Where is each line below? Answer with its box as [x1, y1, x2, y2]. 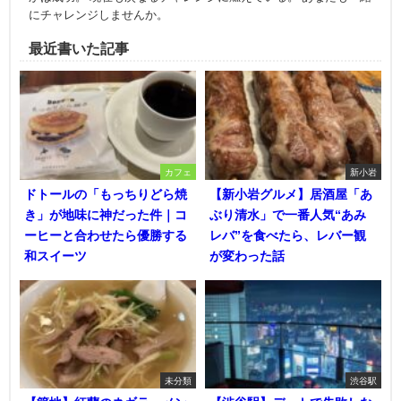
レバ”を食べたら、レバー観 [209, 228, 366, 242]
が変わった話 [209, 249, 285, 262]
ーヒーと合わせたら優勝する [24, 228, 187, 242]
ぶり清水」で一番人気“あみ [209, 208, 366, 221]
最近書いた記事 [29, 40, 129, 55]
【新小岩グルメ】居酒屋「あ [209, 187, 372, 200]
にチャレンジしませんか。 [29, 8, 168, 21]
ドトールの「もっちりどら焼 [24, 187, 187, 200]
